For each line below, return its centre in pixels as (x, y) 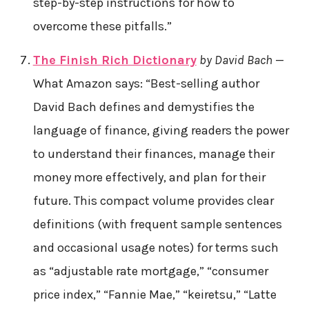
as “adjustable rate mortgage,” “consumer (150, 271)
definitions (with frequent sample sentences (157, 224)
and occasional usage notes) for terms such (156, 247)
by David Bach (237, 60)
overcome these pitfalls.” (102, 26)
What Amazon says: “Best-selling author (146, 83)
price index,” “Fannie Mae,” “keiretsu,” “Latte (154, 294)
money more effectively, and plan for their (149, 177)
